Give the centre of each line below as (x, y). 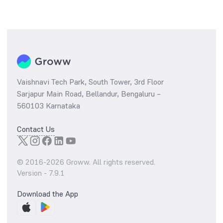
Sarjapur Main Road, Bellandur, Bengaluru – (89, 94)
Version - (33, 173)
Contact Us (36, 129)
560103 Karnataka (49, 106)
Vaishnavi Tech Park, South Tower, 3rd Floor (90, 82)
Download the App (48, 194)
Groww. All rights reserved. (110, 162)
